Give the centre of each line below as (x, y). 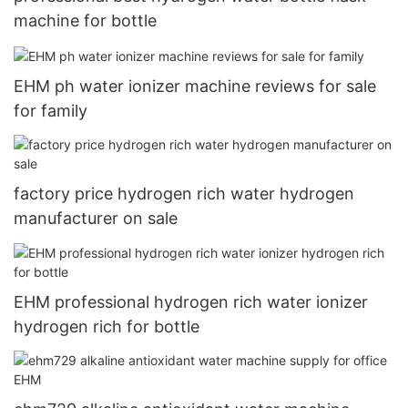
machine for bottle (85, 20)
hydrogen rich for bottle (107, 326)
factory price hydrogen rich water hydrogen (184, 194)
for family (51, 110)
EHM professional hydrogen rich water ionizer (191, 301)
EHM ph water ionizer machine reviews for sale (195, 86)
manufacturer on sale (96, 219)
